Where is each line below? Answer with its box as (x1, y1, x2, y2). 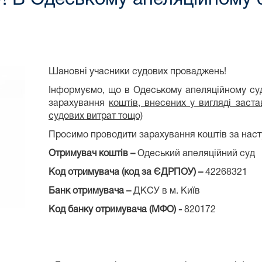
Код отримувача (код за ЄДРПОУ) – (49, 168, 205, 177)
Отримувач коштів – (49, 149, 137, 158)
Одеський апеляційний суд (137, 149, 257, 158)
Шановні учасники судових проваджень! (49, 67, 226, 76)
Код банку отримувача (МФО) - (49, 205, 184, 214)
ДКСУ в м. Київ (133, 187, 202, 195)
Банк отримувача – (49, 187, 133, 195)
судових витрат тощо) (49, 112, 143, 120)
